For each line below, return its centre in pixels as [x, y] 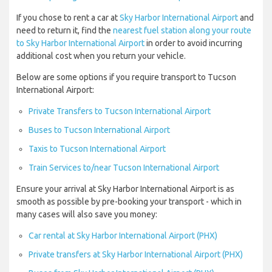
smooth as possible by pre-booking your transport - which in [129, 202]
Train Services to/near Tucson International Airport [124, 168]
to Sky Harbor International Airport [80, 43]
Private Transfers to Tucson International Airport [120, 111]
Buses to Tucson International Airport [99, 130]
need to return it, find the [65, 31]
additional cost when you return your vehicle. [101, 56]
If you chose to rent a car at [68, 18]
